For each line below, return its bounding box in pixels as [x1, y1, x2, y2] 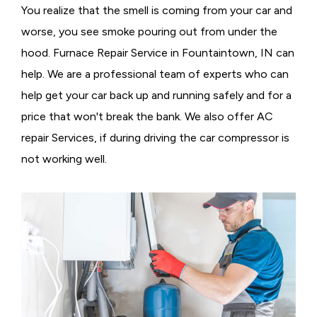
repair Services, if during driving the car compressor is [21, 131, 289, 145]
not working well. [21, 152, 107, 166]
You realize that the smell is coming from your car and [21, 4, 292, 18]
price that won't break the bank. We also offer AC [21, 110, 273, 124]
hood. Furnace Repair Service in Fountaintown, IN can [21, 46, 294, 60]
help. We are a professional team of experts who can [21, 67, 289, 81]
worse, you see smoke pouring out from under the [21, 25, 277, 39]
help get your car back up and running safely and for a [21, 88, 292, 103]
